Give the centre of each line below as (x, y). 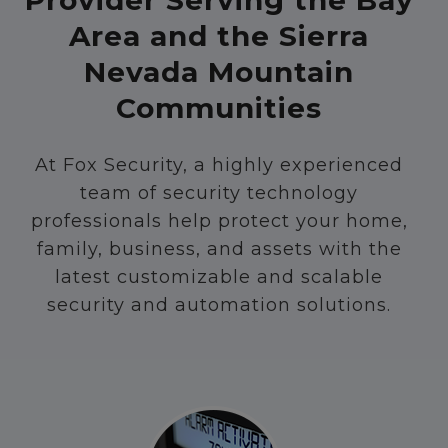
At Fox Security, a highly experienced (219, 165)
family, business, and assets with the (219, 249)
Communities (219, 108)
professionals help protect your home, (219, 221)
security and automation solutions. (219, 305)
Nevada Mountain (219, 72)
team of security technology (219, 193)
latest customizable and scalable (219, 277)
